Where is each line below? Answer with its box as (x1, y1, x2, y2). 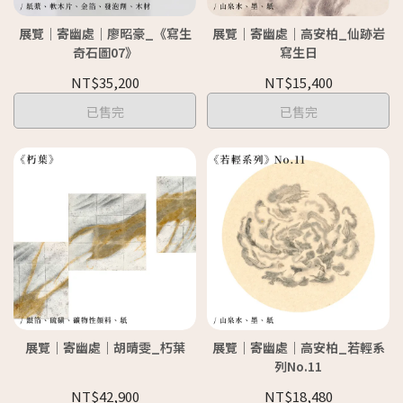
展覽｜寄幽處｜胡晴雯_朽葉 (24, 337, 185, 356)
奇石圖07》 (72, 42, 138, 61)
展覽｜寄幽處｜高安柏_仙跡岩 (211, 23, 385, 42)
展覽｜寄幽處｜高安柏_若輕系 (211, 337, 385, 356)
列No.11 (274, 356, 322, 375)
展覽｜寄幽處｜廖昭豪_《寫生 (18, 23, 192, 42)
